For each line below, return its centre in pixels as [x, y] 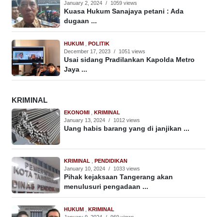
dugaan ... [80, 21]
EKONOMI [77, 113]
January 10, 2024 [85, 169]
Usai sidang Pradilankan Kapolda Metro [129, 60]
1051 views [132, 52]
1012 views [127, 120]
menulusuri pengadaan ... [106, 187]
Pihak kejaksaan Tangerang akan [118, 177]
